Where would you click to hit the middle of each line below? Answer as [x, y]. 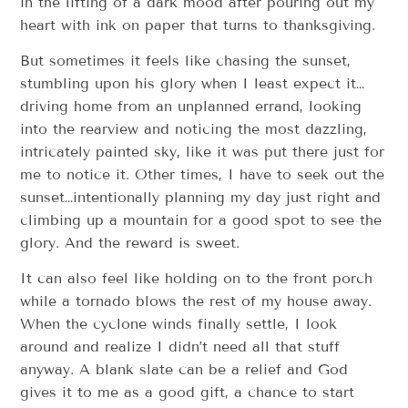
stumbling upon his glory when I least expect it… [193, 84]
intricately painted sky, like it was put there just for [203, 152]
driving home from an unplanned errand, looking [191, 107]
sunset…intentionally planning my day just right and [201, 198]
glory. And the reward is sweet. [130, 243]
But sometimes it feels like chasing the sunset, [186, 61]
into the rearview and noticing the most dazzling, [194, 129]
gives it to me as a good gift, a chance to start [188, 393]
